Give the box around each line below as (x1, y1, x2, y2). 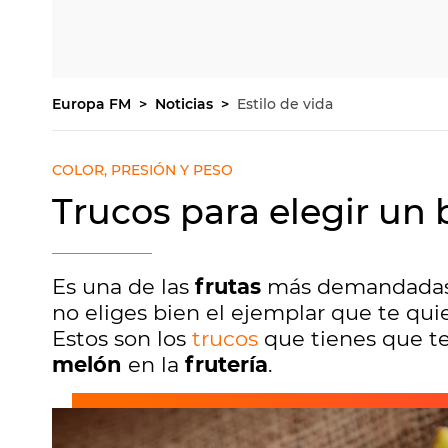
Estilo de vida (237, 95, 333, 113)
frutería (185, 352, 268, 377)
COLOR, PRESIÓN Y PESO (52, 161, 233, 179)
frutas (195, 274, 261, 299)
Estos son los (52, 326, 192, 351)
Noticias (155, 95, 217, 113)
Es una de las (52, 274, 195, 299)
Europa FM (52, 95, 135, 113)
